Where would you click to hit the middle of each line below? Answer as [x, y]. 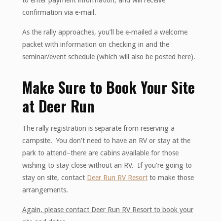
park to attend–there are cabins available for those [100, 153]
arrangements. [45, 190]
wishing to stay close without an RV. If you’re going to [107, 166]
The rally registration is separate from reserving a [98, 129]
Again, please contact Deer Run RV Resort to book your [108, 209]
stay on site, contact [54, 178]
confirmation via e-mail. [59, 13]
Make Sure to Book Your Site [108, 87]
